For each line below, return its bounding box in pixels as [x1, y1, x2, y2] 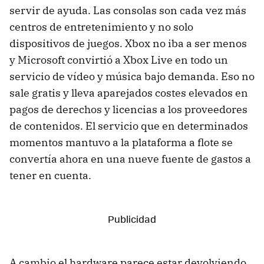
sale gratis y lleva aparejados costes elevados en [9, 86, 248, 100]
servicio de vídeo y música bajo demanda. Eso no [9, 70, 255, 84]
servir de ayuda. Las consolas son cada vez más [9, 4, 246, 18]
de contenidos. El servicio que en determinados [9, 119, 248, 133]
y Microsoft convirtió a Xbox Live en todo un [9, 53, 228, 67]
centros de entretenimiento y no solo [9, 20, 193, 34]
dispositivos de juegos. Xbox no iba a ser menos [9, 37, 247, 51]
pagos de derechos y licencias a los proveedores [9, 103, 247, 117]
